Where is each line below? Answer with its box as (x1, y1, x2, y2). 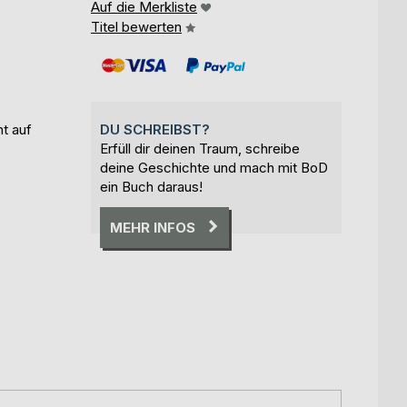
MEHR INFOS (110, 218, 195, 236)
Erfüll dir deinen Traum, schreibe (100, 139, 300, 157)
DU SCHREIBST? (100, 120, 210, 138)
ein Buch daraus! (100, 177, 203, 195)
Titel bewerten (91, 17, 182, 35)
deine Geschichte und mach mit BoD (100, 158, 328, 176)
